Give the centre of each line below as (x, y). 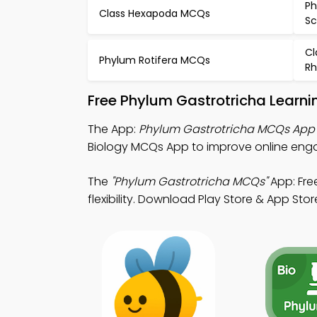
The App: (113, 129)
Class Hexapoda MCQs (155, 13)
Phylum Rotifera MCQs (155, 60)
